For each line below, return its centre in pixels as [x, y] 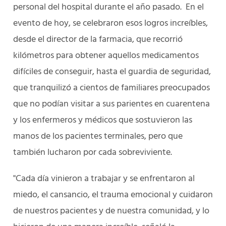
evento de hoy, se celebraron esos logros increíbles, [110, 23]
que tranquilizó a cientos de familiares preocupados [111, 88]
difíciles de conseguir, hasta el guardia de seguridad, [112, 72]
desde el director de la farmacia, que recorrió [98, 40]
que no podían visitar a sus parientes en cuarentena [111, 104]
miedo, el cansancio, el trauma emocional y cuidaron [113, 195]
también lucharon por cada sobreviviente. [93, 153]
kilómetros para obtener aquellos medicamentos [106, 56]
